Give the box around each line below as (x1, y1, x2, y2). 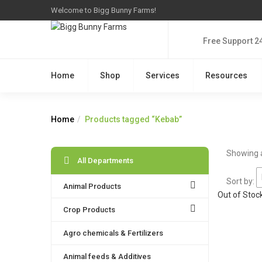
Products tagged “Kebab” (85, 115, 182, 124)
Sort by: (226, 176, 256, 186)
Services (146, 71, 180, 80)
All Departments (77, 156, 133, 165)
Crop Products (63, 205, 115, 214)
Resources (205, 71, 247, 80)
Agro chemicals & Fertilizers (63, 229, 163, 237)
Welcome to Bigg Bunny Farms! (51, 6, 156, 15)
